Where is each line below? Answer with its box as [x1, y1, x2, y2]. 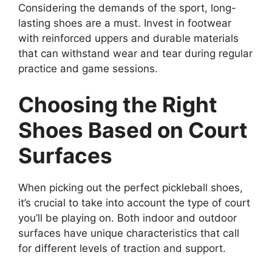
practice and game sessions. [18, 62, 158, 75]
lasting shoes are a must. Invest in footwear [18, 16, 231, 29]
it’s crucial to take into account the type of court [18, 197, 250, 209]
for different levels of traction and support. [18, 242, 226, 255]
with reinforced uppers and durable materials [18, 32, 239, 44]
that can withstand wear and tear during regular [18, 47, 253, 59]
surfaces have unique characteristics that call [18, 227, 239, 240]
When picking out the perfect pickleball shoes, [18, 182, 243, 194]
